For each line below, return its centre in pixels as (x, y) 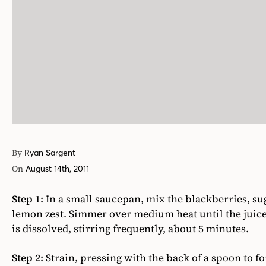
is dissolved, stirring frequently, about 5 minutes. (130, 229)
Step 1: (28, 199)
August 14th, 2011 (57, 169)
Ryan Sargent (50, 153)
